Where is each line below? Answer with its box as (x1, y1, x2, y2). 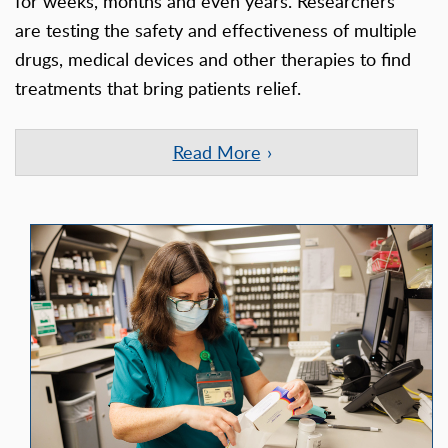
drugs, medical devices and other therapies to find (15, 47, 411, 72)
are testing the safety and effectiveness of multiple (15, 18, 417, 43)
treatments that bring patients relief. (15, 76, 301, 101)
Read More (172, 140, 261, 165)
